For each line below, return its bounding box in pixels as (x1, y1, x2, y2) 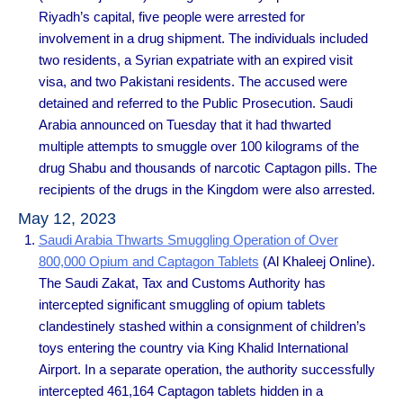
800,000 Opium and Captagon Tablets (38, 253, 259, 269)
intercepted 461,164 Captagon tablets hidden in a (38, 382, 323, 399)
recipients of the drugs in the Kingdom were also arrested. (38, 182, 375, 198)
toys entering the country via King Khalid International (38, 339, 348, 355)
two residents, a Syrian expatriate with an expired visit (38, 52, 353, 68)
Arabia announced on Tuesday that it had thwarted (38, 117, 331, 133)
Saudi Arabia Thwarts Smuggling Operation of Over (38, 231, 338, 247)
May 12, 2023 (18, 209, 116, 228)
